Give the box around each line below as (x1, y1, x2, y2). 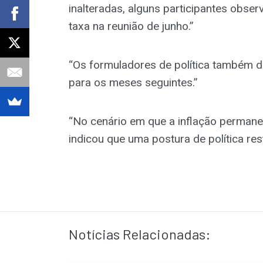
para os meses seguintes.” (69, 75, 198, 89)
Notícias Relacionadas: (69, 225, 211, 242)
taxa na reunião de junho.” (69, 19, 194, 33)
